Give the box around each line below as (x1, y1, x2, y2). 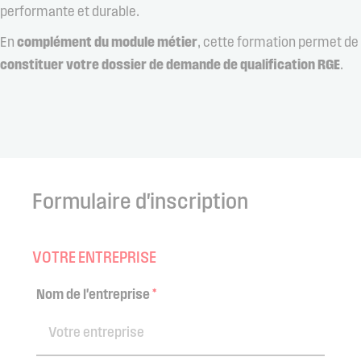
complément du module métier (17, 35, 197, 51)
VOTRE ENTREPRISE (32, 250, 156, 267)
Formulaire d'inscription (32, 191, 248, 214)
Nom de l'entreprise (36, 288, 152, 304)
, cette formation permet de (197, 35, 359, 51)
